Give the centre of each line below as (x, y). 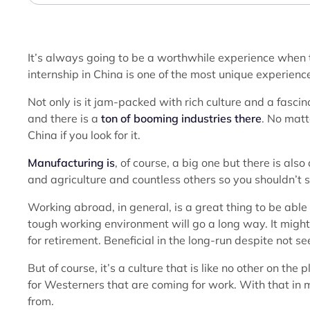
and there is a (64, 118)
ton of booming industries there (181, 118)
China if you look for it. (84, 135)
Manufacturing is (71, 163)
